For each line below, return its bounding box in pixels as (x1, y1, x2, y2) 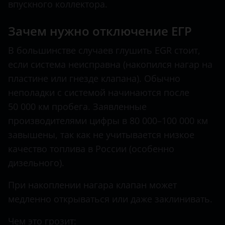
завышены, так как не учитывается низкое (8, 129, 194, 141)
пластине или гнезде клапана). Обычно (8, 72, 180, 85)
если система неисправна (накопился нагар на (8, 58, 212, 71)
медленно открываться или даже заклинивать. (8, 193, 212, 205)
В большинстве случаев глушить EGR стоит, (8, 44, 200, 57)
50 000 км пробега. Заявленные (8, 100, 147, 113)
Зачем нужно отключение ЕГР (8, 23, 192, 40)
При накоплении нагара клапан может (8, 179, 177, 191)
